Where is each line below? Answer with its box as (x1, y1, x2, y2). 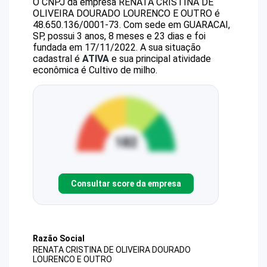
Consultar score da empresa (70, 178, 181, 188)
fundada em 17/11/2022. (33, 42, 138, 53)
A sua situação (138, 42, 201, 53)
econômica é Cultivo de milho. (33, 64, 157, 76)
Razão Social (33, 234, 85, 243)
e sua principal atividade (109, 53, 211, 64)
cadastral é (33, 53, 82, 64)
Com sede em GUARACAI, (123, 19, 230, 30)
